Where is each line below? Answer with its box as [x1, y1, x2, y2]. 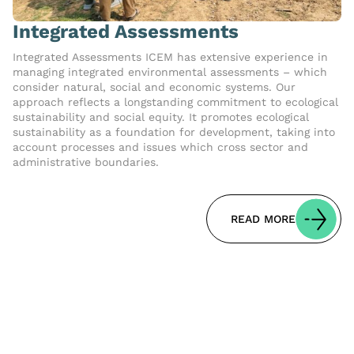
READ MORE [231, 213, 296, 226]
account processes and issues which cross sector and [13, 141, 308, 154]
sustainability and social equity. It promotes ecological [13, 111, 309, 124]
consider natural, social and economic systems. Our [13, 81, 296, 94]
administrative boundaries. [13, 156, 159, 169]
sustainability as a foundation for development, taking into [13, 126, 335, 139]
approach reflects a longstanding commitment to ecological [13, 96, 338, 109]
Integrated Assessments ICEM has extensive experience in [13, 51, 328, 64]
